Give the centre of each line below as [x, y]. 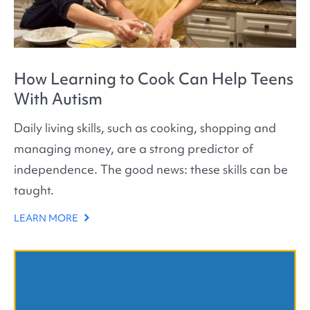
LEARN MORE [47, 218]
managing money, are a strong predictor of [134, 149]
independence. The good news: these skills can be [151, 170]
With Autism [58, 99]
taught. [34, 190]
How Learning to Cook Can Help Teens [154, 79]
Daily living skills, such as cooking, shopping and [145, 128]
